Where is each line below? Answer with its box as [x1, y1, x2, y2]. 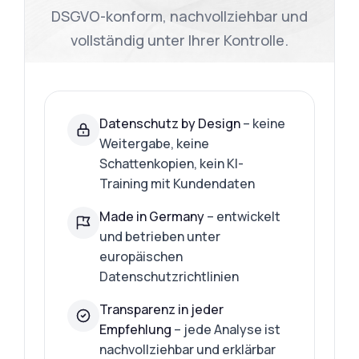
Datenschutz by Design [99, 115, 241, 132]
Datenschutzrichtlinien [99, 268, 240, 285]
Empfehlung [99, 321, 172, 338]
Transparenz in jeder [99, 301, 224, 318]
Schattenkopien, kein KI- [99, 155, 244, 172]
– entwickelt [204, 208, 281, 225]
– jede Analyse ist [171, 321, 281, 338]
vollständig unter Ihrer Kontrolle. [71, 30, 288, 50]
